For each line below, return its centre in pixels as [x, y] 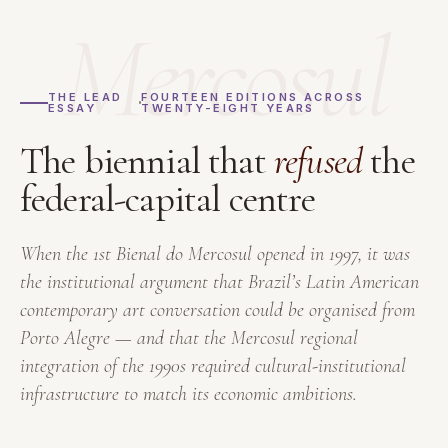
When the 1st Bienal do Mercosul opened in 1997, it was [215, 253]
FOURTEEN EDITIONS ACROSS [253, 96]
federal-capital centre [168, 198]
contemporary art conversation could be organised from [217, 309]
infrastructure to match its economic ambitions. [188, 393]
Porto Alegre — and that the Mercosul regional [189, 337]
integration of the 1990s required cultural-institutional [213, 365]
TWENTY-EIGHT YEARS [228, 107]
